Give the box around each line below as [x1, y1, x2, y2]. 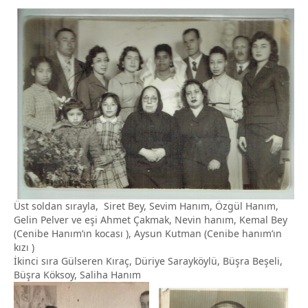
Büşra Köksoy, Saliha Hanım [14, 268, 141, 282]
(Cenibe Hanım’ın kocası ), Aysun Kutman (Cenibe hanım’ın [14, 227, 285, 241]
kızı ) [14, 241, 34, 254]
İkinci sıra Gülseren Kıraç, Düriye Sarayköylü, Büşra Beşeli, [14, 254, 283, 268]
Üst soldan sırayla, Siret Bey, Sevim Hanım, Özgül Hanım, [14, 199, 278, 213]
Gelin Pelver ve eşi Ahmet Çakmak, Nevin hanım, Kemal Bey [14, 213, 287, 227]
